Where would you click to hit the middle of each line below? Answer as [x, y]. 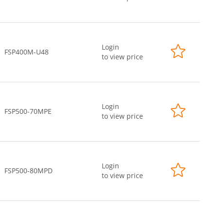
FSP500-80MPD [28, 171]
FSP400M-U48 [27, 52]
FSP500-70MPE [28, 111]
